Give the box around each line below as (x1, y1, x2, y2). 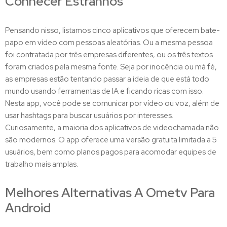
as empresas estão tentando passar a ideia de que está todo (5, 74, 209, 85)
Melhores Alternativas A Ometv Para (5, 184, 215, 202)
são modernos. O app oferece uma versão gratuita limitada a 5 (5, 135, 217, 145)
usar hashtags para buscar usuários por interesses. (5, 110, 173, 121)
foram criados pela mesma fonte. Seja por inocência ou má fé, (5, 62, 217, 72)
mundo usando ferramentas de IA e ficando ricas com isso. (5, 86, 204, 97)
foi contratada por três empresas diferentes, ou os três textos (5, 50, 213, 60)
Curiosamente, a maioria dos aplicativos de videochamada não (5, 123, 219, 133)
